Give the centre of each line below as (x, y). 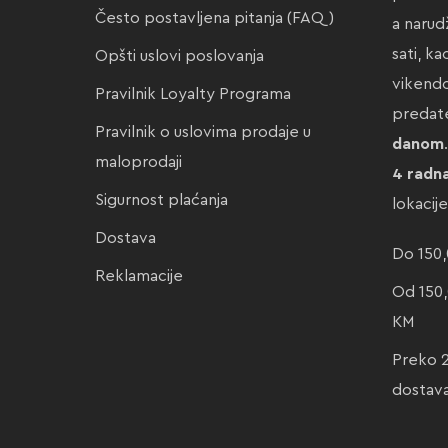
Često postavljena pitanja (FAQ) (214, 18)
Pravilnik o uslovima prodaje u (203, 132)
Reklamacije (139, 276)
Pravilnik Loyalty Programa (193, 94)
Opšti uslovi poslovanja (179, 56)
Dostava (125, 238)
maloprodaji (138, 162)
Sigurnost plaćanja (161, 200)
